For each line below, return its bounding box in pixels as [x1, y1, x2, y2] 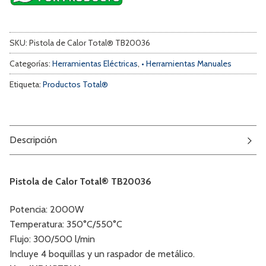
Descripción [9, 134, 57, 146]
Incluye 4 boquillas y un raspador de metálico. [9, 248, 195, 260]
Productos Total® [43, 78, 108, 90]
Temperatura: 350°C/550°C [9, 218, 122, 230]
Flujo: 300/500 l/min [9, 233, 95, 245]
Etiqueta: [9, 78, 43, 90]
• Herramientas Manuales [141, 58, 232, 69]
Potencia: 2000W [9, 204, 84, 216]
